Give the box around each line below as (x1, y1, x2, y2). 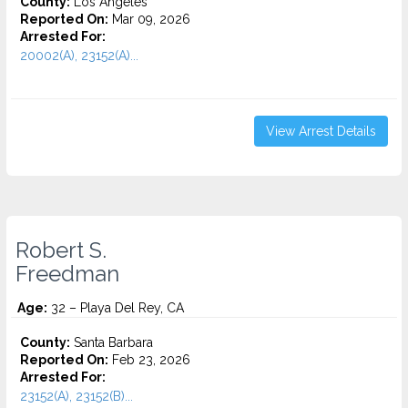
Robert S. (15, 238, 107, 263)
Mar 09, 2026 (108, 12, 190, 26)
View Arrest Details (266, 124, 376, 138)
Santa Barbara (70, 335, 153, 350)
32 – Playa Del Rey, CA (47, 301, 184, 315)
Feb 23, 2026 (108, 352, 190, 367)
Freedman (15, 261, 119, 287)
